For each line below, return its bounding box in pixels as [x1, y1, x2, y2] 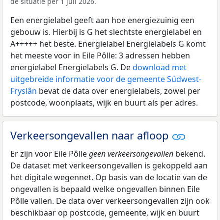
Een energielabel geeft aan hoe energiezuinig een [10, 14, 194, 26]
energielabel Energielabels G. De [10, 61, 133, 73]
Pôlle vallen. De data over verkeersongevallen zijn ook [10, 195, 210, 206]
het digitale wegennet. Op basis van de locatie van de [10, 171, 207, 183]
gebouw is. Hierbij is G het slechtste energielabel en [10, 26, 202, 37]
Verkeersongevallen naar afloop [10, 128, 171, 142]
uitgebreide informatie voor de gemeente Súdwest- [10, 73, 201, 84]
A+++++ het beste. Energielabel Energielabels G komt [10, 38, 206, 49]
